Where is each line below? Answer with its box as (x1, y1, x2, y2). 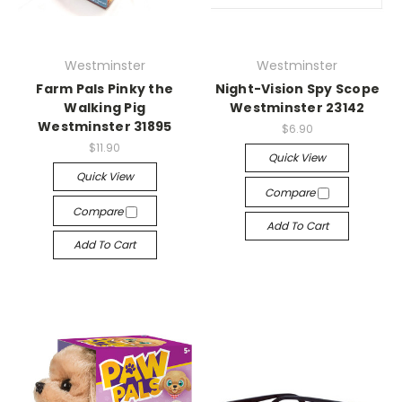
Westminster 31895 (38, 118, 172, 135)
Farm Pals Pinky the (36, 80, 174, 98)
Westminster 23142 (230, 99, 365, 117)
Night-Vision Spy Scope (214, 80, 380, 98)
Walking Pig (64, 99, 146, 117)
